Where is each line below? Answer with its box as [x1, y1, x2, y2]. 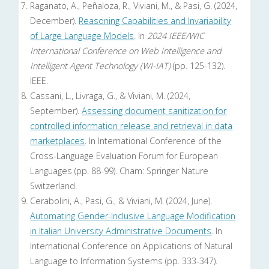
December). [30, 15, 79, 27]
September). [30, 105, 82, 117]
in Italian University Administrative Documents [30, 225, 212, 237]
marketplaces [30, 135, 85, 147]
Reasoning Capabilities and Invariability [79, 15, 232, 27]
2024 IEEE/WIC [147, 30, 205, 42]
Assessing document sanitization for [82, 105, 227, 117]
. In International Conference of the [85, 135, 222, 147]
